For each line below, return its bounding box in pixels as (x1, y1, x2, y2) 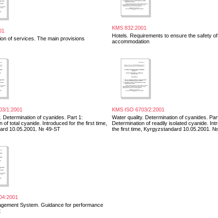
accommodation (112, 38, 149, 44)
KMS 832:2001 (112, 24, 146, 31)
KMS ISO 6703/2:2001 (112, 106, 164, 112)
